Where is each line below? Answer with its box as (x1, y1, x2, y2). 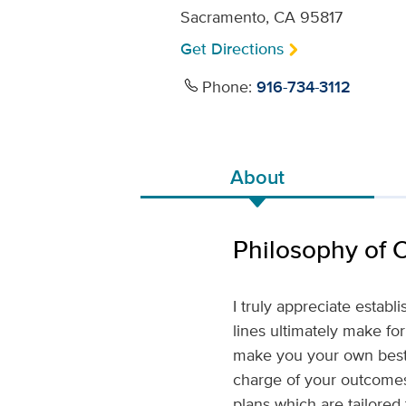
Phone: (201, 74, 256, 98)
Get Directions (179, 37, 284, 61)
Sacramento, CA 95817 (179, 5, 343, 28)
